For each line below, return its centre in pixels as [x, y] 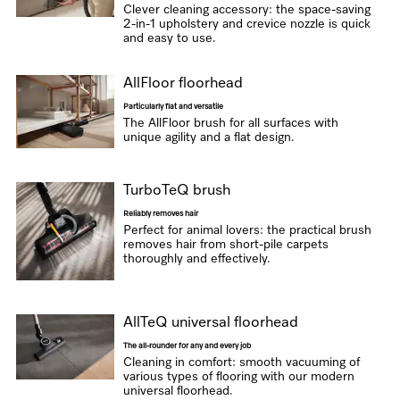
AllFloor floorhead [183, 83]
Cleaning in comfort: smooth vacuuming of [241, 362]
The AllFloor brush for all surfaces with [230, 123]
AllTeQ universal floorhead [210, 323]
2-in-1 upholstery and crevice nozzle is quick [246, 24]
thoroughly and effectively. [196, 259]
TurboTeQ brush [176, 191]
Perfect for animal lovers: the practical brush [247, 230]
